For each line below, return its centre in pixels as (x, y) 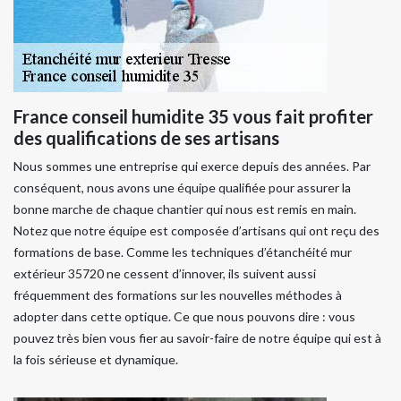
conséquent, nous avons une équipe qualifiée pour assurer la (182, 188)
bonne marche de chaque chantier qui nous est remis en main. (185, 209)
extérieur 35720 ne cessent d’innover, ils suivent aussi (165, 274)
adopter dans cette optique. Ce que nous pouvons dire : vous (184, 317)
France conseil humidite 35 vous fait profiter (193, 117)
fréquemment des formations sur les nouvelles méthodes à (178, 295)
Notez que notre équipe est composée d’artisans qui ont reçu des (196, 231)
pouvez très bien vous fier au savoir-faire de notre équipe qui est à (197, 338)
